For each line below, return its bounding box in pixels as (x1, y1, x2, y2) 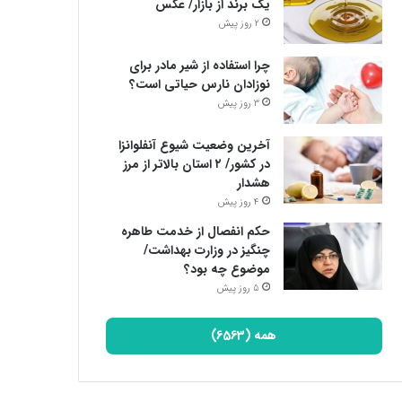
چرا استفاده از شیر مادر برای (128, 56, 270, 75)
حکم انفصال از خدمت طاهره (120, 222, 270, 241)
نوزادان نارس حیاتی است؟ (128, 74, 270, 94)
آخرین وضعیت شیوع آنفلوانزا (118, 135, 270, 155)
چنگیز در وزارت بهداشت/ (143, 240, 270, 260)
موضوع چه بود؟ (183, 259, 270, 279)
